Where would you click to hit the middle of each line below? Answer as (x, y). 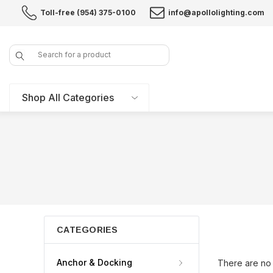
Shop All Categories (68, 97)
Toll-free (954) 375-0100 (88, 12)
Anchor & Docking (94, 262)
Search (22, 49)
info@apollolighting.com (216, 12)
